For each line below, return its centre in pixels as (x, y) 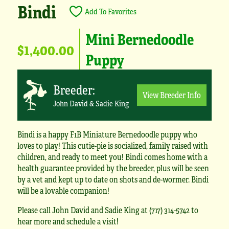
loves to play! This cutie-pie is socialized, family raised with (113, 145)
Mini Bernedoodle (140, 39)
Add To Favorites (111, 11)
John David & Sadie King (91, 103)
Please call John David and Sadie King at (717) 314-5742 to (108, 210)
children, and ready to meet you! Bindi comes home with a (112, 156)
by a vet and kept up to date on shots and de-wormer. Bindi (113, 179)
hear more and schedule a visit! (68, 221)
